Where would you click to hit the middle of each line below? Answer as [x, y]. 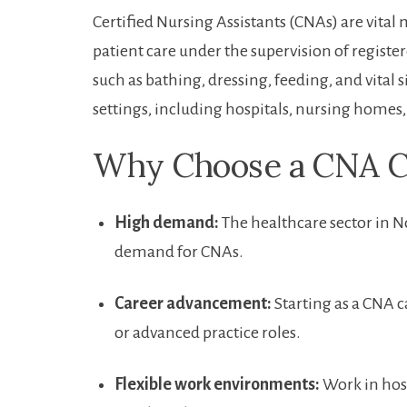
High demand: [167, 223]
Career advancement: [193, 304]
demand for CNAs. [179, 252]
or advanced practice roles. [208, 333]
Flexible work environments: [217, 385]
